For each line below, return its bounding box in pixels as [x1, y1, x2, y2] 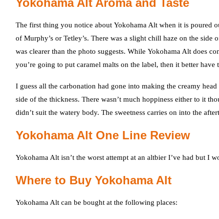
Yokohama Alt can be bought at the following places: [16, 198, 177, 206]
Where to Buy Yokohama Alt [16, 174, 172, 187]
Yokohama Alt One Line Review [16, 129, 190, 142]
